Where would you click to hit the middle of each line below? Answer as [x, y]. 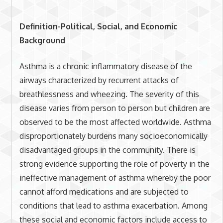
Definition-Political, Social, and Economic [98, 26]
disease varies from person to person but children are [114, 108]
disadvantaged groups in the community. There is [107, 150]
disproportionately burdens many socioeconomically [113, 136]
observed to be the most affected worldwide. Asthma [115, 122]
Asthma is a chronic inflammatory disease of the [106, 66]
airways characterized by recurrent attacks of [99, 80]
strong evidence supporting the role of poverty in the [114, 164]
